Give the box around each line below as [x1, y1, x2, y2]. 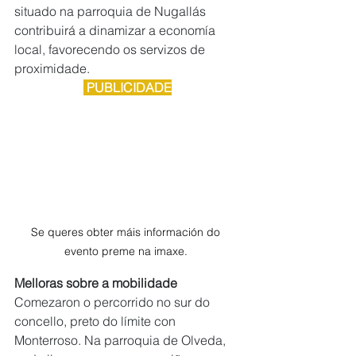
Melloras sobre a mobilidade [14, 275, 177, 292]
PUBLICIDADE [83, 79, 172, 96]
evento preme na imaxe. [64, 244, 191, 259]
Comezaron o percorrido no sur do [14, 294, 213, 311]
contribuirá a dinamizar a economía [14, 22, 219, 39]
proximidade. [14, 60, 90, 77]
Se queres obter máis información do [31, 225, 223, 240]
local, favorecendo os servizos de [14, 41, 208, 58]
